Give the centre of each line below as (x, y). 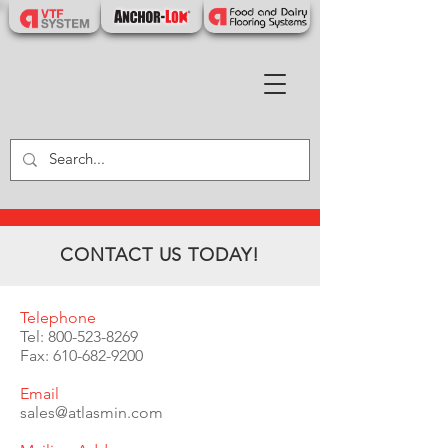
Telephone (58, 317)
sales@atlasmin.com (91, 412)
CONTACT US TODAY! (160, 255)
